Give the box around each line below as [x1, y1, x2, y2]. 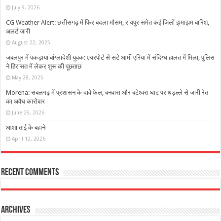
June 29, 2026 [12, 109, 45, 115]
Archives [1, 205, 31, 215]
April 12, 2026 [12, 135, 46, 142]
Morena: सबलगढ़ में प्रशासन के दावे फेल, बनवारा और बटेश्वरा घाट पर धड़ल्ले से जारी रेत [6, 88, 209, 96]
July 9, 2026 [12, 4, 40, 10]
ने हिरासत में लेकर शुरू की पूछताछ [6, 62, 82, 70]
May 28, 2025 [12, 74, 44, 80]
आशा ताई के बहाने [6, 123, 46, 131]
